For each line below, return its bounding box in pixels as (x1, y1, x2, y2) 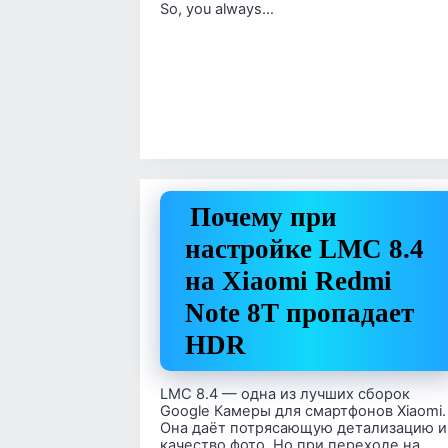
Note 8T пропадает (185, 298, 414, 329)
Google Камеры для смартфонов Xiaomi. (160, 401, 446, 420)
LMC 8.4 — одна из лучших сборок (160, 384, 410, 403)
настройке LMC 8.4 (185, 234, 424, 265)
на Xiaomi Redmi (185, 266, 392, 297)
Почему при (190, 202, 337, 233)
